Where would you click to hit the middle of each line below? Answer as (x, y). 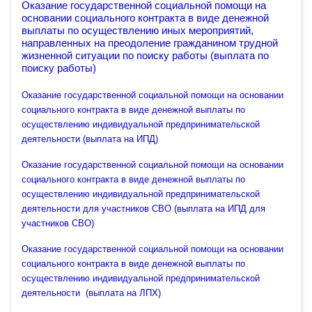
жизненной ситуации (72, 56)
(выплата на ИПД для (220, 209)
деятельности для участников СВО (98, 209)
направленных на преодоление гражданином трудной (150, 43)
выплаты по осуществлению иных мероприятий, (138, 31)
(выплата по (240, 56)
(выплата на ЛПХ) (123, 293)
